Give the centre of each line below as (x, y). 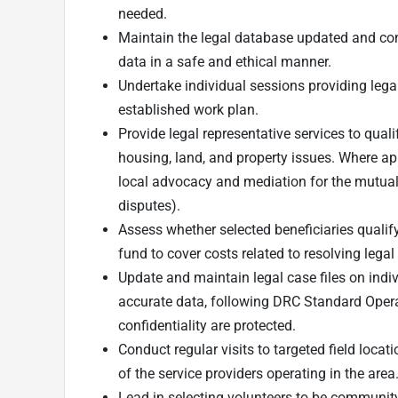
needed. (143, 13)
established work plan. (188, 109)
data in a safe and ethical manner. (225, 61)
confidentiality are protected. (207, 325)
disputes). (149, 205)
